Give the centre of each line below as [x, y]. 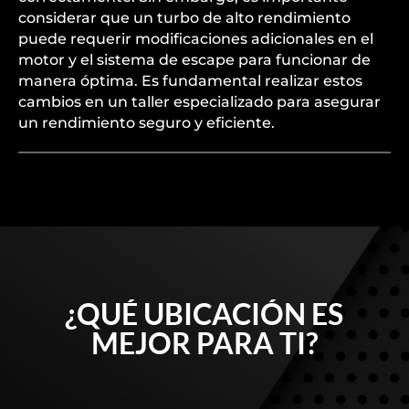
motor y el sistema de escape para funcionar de [194, 60]
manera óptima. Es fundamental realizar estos [190, 81]
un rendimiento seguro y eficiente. [147, 123]
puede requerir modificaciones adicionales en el [196, 39]
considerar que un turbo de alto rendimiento [184, 18]
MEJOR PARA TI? [204, 343]
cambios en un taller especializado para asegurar [199, 102]
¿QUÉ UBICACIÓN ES [204, 314]
